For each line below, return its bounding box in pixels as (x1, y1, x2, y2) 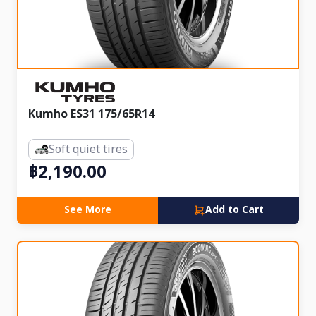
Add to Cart (205, 202, 264, 217)
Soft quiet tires (49, 141, 128, 158)
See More (63, 202, 111, 217)
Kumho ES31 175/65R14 (28, 106, 154, 123)
